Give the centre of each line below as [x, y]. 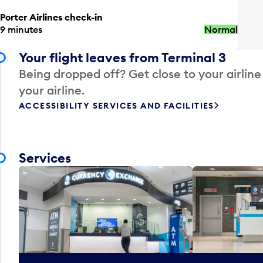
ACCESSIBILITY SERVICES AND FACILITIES [117, 105]
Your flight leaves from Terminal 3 [122, 57]
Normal [221, 29]
